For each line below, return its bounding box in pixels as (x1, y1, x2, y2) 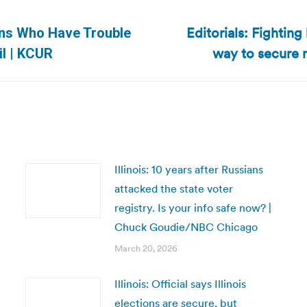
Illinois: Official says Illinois (114, 277, 246, 291)
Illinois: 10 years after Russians (114, 162, 263, 176)
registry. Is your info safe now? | (114, 201, 271, 214)
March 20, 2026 (114, 243, 177, 254)
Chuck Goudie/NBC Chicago (114, 220, 258, 234)
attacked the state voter (114, 182, 233, 195)
